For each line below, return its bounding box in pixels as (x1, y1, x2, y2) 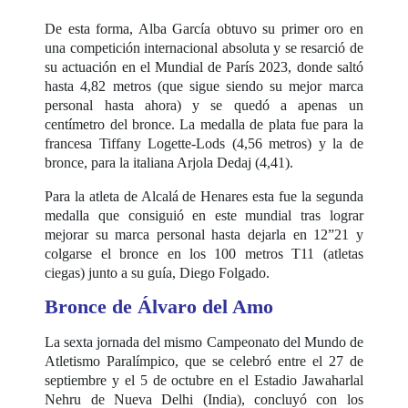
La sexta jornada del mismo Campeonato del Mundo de (45, 333, 363, 350)
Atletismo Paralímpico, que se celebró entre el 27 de (45, 352, 363, 369)
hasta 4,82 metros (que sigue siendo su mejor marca (45, 77, 363, 94)
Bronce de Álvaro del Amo (45, 294, 274, 318)
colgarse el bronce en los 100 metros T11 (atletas (45, 245, 363, 261)
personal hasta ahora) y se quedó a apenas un (45, 97, 363, 113)
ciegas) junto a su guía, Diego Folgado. (45, 264, 270, 280)
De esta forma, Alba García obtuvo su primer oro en (45, 20, 363, 36)
